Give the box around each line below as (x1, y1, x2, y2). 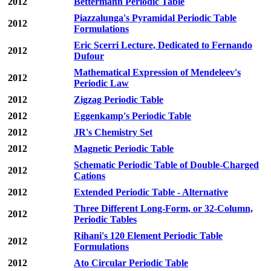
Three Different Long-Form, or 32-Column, (74, 203, 253, 214)
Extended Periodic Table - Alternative (74, 187, 228, 198)
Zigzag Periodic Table (74, 94, 163, 105)
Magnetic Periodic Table (74, 143, 174, 154)
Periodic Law (74, 78, 129, 89)
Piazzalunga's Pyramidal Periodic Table (74, 13, 237, 24)
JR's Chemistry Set (74, 127, 152, 138)
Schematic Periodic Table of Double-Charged (74, 160, 259, 171)
